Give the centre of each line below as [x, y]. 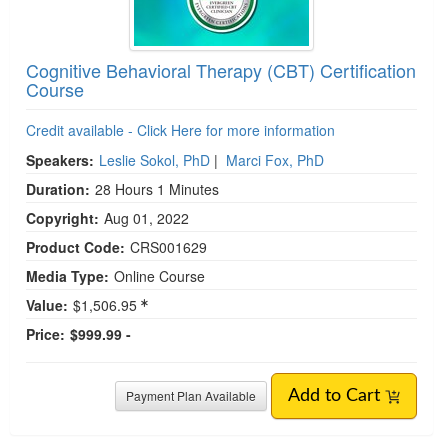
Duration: [58, 189]
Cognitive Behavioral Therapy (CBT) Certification [221, 70]
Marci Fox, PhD [275, 160]
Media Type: [67, 276]
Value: [47, 305]
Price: [45, 334]
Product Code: [75, 247]
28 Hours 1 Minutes [157, 189]
